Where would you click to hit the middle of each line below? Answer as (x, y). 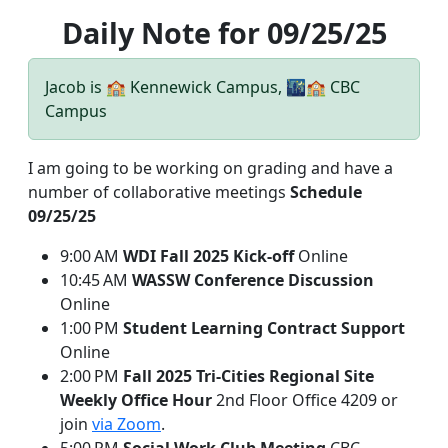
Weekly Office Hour (136, 400)
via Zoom (126, 424)
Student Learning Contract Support (264, 328)
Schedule (326, 192)
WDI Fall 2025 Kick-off (208, 256)
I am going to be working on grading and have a (210, 168)
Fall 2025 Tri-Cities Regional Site (248, 376)
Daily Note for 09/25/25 (224, 32)
